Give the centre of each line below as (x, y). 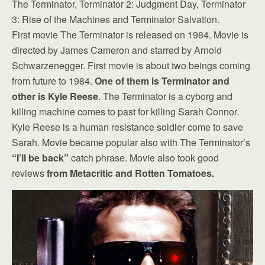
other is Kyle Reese (55, 96)
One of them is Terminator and (162, 81)
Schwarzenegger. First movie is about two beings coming (131, 65)
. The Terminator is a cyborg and (165, 96)
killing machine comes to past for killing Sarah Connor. (125, 112)
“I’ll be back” (40, 158)
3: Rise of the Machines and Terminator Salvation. (116, 19)
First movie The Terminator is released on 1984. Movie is (130, 35)
